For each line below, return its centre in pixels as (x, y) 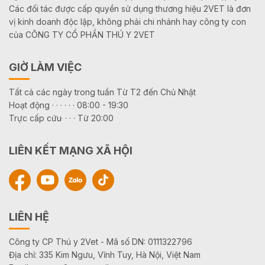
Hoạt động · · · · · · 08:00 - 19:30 (69, 105)
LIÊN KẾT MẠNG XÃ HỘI (71, 150)
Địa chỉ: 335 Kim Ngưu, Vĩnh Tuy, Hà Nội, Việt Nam (105, 254)
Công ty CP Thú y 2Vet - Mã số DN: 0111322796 (101, 241)
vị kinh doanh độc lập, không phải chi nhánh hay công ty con (127, 21)
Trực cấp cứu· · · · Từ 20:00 (61, 118)
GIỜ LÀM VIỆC (45, 67)
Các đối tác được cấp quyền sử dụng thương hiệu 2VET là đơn (130, 8)
